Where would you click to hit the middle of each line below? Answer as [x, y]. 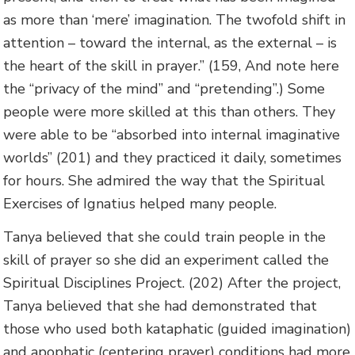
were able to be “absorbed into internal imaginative [172, 135]
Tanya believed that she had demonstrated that [160, 305]
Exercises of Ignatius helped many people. [140, 204]
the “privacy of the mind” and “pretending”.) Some [164, 89]
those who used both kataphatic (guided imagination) [177, 328]
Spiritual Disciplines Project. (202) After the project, [172, 282]
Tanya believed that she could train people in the [165, 237]
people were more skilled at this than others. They [170, 112]
